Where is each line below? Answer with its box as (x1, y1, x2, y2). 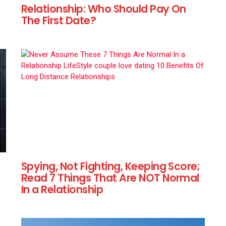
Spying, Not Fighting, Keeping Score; (21, 158, 200, 174)
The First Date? (21, 13, 96, 28)
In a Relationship (21, 182, 103, 197)
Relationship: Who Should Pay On (21, 1, 186, 16)
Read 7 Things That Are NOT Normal (21, 170, 199, 185)
